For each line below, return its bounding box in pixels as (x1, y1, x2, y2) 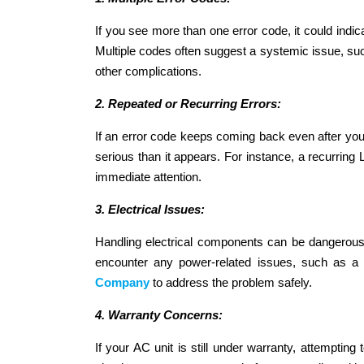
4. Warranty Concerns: (95, 307, 223, 322)
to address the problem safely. (149, 275, 312, 289)
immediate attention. (95, 169, 201, 184)
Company (95, 275, 149, 289)
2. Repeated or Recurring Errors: (95, 96, 281, 110)
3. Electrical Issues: (95, 201, 205, 216)
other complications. (95, 63, 201, 78)
